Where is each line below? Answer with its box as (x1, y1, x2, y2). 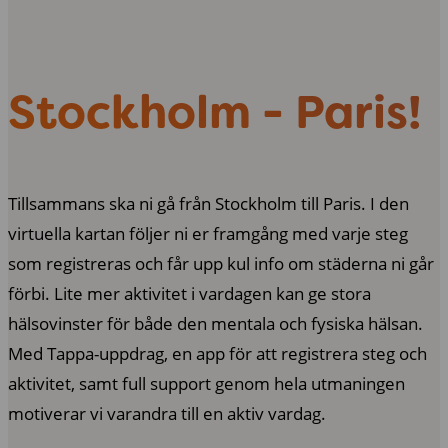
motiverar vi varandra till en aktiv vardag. (8, 401, 326, 425)
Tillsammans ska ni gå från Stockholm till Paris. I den (8, 191, 409, 215)
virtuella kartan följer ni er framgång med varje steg (8, 221, 408, 245)
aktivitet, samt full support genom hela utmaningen (8, 371, 405, 395)
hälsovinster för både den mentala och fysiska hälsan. (8, 311, 423, 335)
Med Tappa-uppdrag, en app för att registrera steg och (8, 341, 427, 365)
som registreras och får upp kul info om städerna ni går (8, 251, 434, 275)
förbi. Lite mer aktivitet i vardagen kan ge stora (8, 281, 371, 305)
